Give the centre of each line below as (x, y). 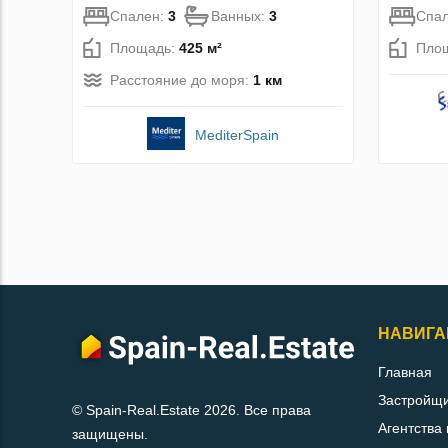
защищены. (110, 434)
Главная (405, 372)
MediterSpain (237, 135)
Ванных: (240, 16)
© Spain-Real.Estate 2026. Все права (191, 410)
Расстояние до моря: (181, 80)
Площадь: (144, 48)
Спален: (139, 16)
